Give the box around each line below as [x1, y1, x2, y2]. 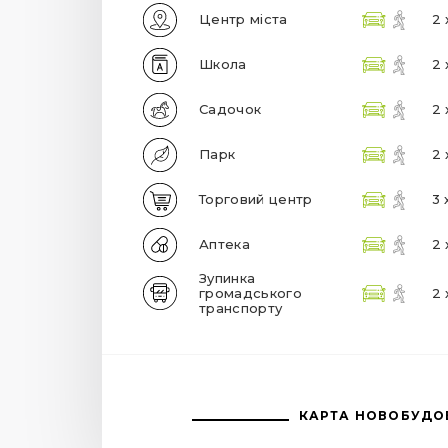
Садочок [199, 101, 262, 118]
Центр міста [199, 11, 288, 28]
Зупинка [199, 269, 256, 286]
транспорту [199, 299, 283, 316]
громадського [199, 284, 302, 301]
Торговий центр [199, 191, 313, 208]
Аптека [199, 236, 250, 253]
